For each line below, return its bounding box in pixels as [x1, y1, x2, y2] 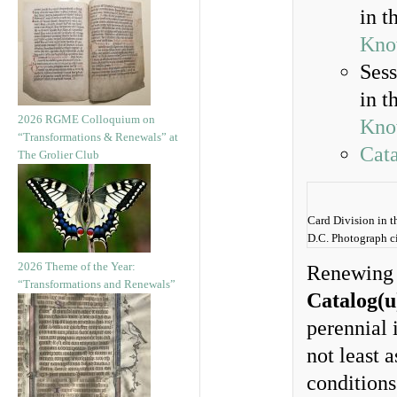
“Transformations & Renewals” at [18, 130, 178, 144]
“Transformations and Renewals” [18, 277, 175, 291]
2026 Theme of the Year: [18, 260, 136, 273]
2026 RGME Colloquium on [18, 113, 155, 126]
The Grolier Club [18, 148, 99, 161]
